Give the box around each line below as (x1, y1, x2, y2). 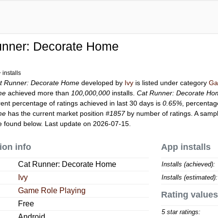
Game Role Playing (18, 186, 86, 195)
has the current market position (6, 109, 106, 117)
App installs (161, 142, 211, 152)
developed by (79, 79, 125, 87)
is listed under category (133, 79, 209, 87)
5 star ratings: (161, 208, 200, 216)
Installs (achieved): (161, 161, 215, 168)
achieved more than (6, 89, 72, 97)
